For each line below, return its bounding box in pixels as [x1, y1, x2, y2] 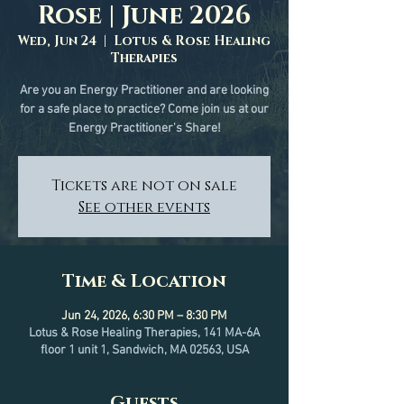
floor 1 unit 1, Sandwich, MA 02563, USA [40, 343, 249, 358]
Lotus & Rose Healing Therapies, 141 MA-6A [29, 326, 260, 341]
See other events [78, 197, 210, 217]
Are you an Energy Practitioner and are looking [20, 83, 269, 98]
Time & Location [62, 270, 226, 293]
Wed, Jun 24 [18, 32, 96, 50]
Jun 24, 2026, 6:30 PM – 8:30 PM [61, 308, 227, 324]
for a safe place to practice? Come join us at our [20, 102, 269, 117]
